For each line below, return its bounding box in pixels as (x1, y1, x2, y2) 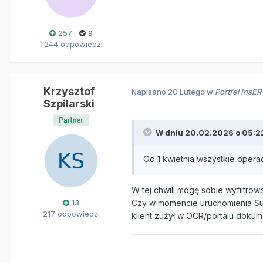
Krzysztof (43, 85, 95, 97)
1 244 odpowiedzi (39, 39, 103, 49)
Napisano (131, 87, 168, 97)
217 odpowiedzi (42, 208, 100, 218)
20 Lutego (168, 87, 205, 97)
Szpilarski (43, 97, 95, 110)
